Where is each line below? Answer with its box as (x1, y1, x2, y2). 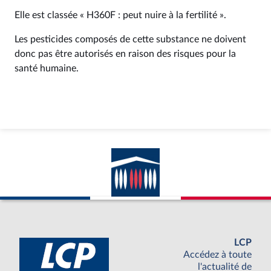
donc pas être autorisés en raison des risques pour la (15, 49, 236, 59)
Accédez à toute (183, 250, 252, 260)
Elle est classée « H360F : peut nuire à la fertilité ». (15, 10, 226, 20)
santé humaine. (15, 64, 79, 73)
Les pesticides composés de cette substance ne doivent (15, 34, 246, 44)
